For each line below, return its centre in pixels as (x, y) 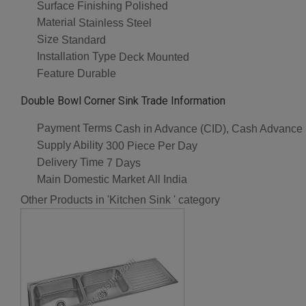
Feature (56, 73)
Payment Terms (74, 128)
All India (167, 180)
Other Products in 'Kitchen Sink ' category (120, 200)
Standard (84, 40)
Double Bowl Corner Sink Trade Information (123, 101)
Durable (97, 74)
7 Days (124, 163)
